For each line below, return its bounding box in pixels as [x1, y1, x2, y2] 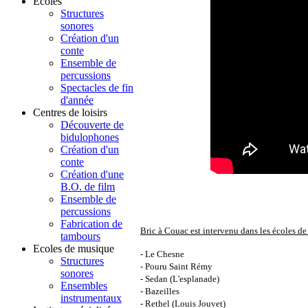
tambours [60, 230, 100, 243]
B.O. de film [60, 181, 115, 193]
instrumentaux [60, 292, 122, 305]
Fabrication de [60, 218, 122, 230]
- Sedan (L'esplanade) [140, 274, 219, 285]
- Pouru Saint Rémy [140, 261, 212, 272]
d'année [60, 94, 93, 107]
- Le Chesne [140, 249, 184, 260]
